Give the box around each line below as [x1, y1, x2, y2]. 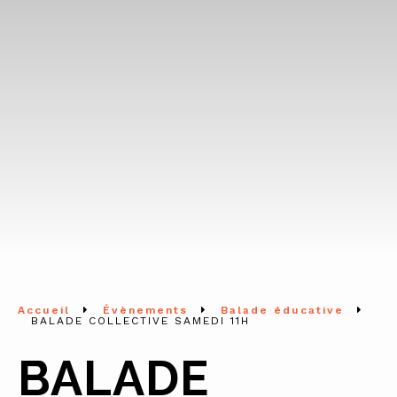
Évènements [103, 303, 188, 316]
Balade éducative [221, 303, 344, 316]
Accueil [18, 303, 70, 316]
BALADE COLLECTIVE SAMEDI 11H [31, 314, 250, 327]
